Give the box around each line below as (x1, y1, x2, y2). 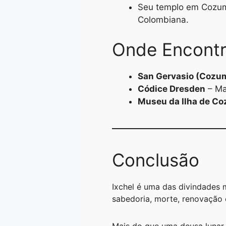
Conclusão (112, 149, 199, 171)
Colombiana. (138, 14, 189, 25)
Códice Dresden (138, 84, 205, 94)
